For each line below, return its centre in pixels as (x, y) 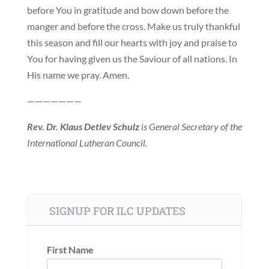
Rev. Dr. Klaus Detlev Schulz (83, 126)
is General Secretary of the (190, 126)
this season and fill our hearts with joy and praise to (132, 42)
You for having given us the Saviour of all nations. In (132, 58)
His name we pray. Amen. (78, 74)
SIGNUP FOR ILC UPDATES (117, 210)
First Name (70, 250)
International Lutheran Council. (87, 142)
